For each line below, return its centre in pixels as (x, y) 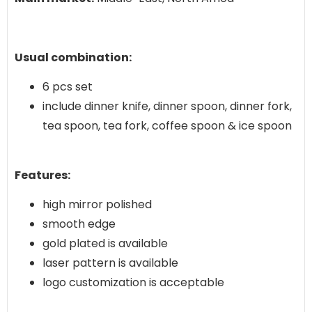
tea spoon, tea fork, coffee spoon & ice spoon (167, 126)
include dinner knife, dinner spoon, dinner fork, (167, 107)
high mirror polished (97, 205)
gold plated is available (105, 244)
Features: (42, 175)
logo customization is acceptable (133, 283)
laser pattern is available (110, 263)
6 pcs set (68, 87)
